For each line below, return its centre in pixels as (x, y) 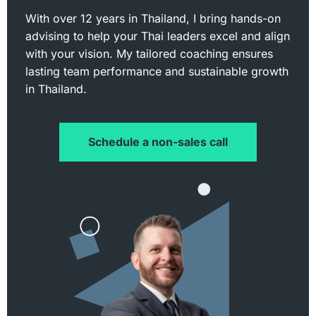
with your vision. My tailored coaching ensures (149, 54)
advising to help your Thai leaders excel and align (158, 36)
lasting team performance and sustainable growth (157, 72)
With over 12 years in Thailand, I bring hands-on (153, 19)
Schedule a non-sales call (158, 141)
